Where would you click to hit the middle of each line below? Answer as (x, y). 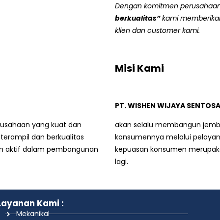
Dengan (128, 6)
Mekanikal (33, 214)
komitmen (161, 6)
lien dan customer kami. (159, 30)
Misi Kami (139, 68)
